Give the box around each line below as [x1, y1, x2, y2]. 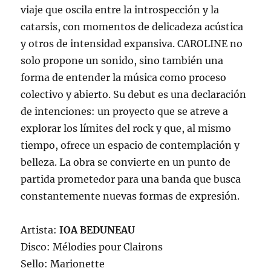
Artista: [21, 224, 60, 237]
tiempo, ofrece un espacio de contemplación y [21, 139, 240, 152]
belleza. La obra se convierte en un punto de [21, 156, 231, 169]
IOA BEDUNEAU [59, 224, 135, 237]
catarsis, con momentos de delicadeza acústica [21, 21, 244, 33]
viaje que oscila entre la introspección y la [21, 4, 220, 16]
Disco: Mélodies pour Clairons [21, 241, 163, 253]
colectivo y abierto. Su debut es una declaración [21, 88, 247, 101]
